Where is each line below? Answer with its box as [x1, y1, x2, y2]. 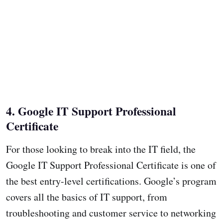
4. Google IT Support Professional [6, 102, 176, 119]
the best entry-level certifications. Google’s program [6, 174, 217, 188]
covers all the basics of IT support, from [6, 190, 167, 204]
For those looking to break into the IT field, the [6, 142, 196, 156]
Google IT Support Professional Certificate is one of [6, 158, 216, 172]
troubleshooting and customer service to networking [6, 206, 216, 220]
